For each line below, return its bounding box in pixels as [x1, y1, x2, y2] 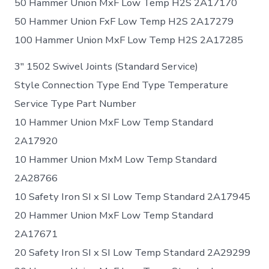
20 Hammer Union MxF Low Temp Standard [14, 208, 214, 222]
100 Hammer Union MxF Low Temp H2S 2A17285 [14, 32, 244, 47]
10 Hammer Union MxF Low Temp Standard [14, 115, 214, 129]
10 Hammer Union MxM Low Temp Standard [14, 152, 217, 166]
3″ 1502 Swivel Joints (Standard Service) [14, 59, 199, 73]
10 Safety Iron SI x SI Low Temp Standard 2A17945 [14, 189, 251, 204]
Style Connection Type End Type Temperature [14, 77, 229, 92]
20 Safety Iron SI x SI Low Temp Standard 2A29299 [14, 245, 251, 259]
